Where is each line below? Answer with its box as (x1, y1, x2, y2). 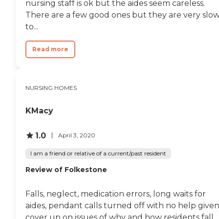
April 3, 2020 (58, 131, 95, 139)
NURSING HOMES (25, 84, 77, 91)
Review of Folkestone (25, 165, 107, 174)
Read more (32, 45, 68, 53)
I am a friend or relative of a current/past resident (30, 149, 166, 157)
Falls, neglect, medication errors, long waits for (25, 189, 206, 198)
